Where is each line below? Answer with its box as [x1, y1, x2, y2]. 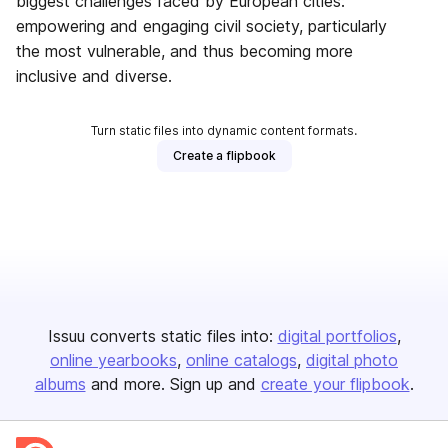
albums [34, 374, 86, 394]
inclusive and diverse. [16, 66, 172, 86]
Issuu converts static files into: [47, 326, 273, 346]
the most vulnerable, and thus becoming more [16, 41, 353, 61]
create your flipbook [260, 374, 410, 394]
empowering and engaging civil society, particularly [16, 16, 387, 36]
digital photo [306, 350, 398, 370]
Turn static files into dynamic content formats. [91, 123, 357, 138]
